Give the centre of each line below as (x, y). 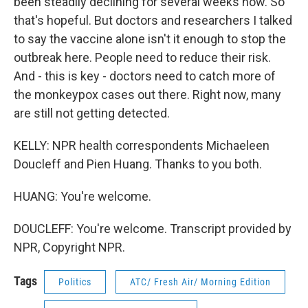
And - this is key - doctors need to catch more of (145, 76)
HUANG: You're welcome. (82, 196)
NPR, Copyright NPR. (69, 247)
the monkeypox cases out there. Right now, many (147, 95)
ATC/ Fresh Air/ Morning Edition (200, 282)
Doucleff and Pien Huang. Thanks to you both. (138, 164)
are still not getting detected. (92, 113)
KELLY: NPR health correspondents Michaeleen (142, 145)
